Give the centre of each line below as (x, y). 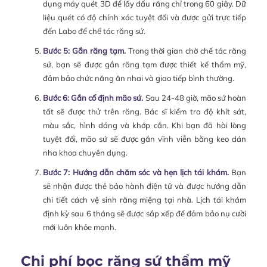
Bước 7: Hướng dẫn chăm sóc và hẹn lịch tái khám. (136, 172)
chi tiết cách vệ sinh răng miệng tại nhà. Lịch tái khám (144, 199)
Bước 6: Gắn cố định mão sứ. (93, 97)
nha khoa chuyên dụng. (85, 152)
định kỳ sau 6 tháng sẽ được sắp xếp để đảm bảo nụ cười (144, 213)
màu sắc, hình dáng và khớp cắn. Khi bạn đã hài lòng (144, 125)
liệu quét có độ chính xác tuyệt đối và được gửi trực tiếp (144, 17)
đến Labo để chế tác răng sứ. (94, 31)
